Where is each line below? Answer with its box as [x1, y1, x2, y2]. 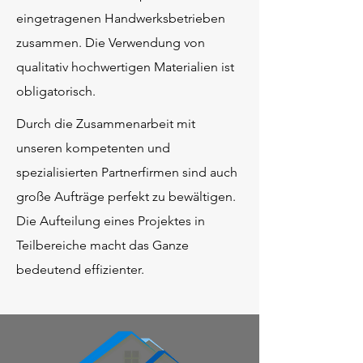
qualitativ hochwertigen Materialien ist [16, 59, 234, 75]
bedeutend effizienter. [16, 262, 144, 277]
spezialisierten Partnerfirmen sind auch [16, 164, 237, 180]
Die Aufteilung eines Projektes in [16, 213, 205, 228]
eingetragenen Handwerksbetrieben [16, 11, 225, 26]
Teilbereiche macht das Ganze [16, 237, 189, 253]
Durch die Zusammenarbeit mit [16, 116, 195, 131]
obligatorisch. [16, 83, 96, 99]
